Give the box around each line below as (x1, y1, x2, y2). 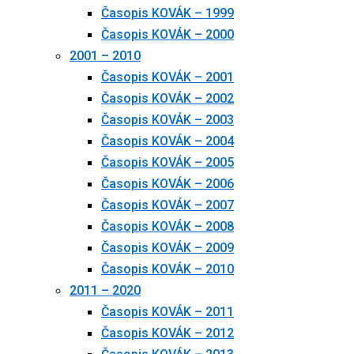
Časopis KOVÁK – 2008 (101, 219, 234, 234)
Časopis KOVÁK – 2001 (101, 70, 234, 85)
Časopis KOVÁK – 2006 (101, 176, 234, 191)
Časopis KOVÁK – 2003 (101, 112, 234, 127)
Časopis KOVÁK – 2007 (101, 198, 234, 213)
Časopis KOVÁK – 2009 (101, 240, 234, 255)
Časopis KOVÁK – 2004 (101, 134, 234, 149)
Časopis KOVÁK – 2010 (101, 262, 234, 277)
